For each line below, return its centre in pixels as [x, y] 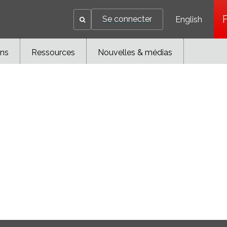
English [188, 20]
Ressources [53, 52]
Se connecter [127, 19]
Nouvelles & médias [135, 52]
